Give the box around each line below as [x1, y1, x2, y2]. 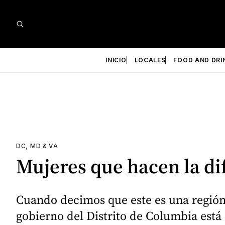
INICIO [105, 56, 127, 64]
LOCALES [134, 56, 166, 64]
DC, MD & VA [16, 142, 58, 150]
